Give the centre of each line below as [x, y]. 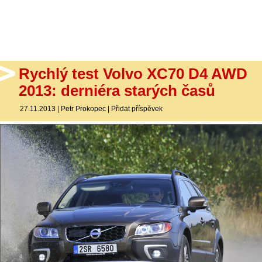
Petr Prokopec [83, 108]
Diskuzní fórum [40, 40]
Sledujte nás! [38, 65]
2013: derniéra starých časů [117, 91]
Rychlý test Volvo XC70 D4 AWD [133, 74]
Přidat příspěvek [137, 108]
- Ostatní [27, 16]
